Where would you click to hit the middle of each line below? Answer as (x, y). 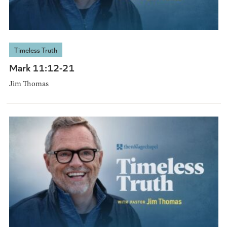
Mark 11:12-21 (42, 67)
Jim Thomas (29, 84)
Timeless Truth (35, 50)
